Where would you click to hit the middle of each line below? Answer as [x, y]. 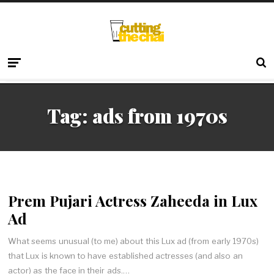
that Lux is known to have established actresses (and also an [125, 255]
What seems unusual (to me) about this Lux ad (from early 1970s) [134, 241]
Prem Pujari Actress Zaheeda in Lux [133, 201]
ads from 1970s [160, 115]
